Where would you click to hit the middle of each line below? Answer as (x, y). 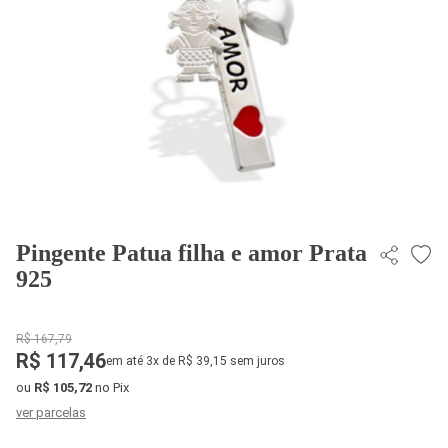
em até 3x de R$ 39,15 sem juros (195, 361)
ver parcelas (51, 412)
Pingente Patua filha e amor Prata (191, 253)
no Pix (110, 387)
